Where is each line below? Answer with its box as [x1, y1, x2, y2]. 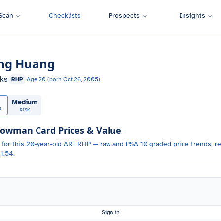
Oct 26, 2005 [63, 76, 98, 83]
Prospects [108, 11, 140, 20]
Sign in [101, 209, 120, 216]
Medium [12, 98, 37, 106]
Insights [179, 11, 205, 20]
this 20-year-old [12, 140, 64, 148]
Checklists [48, 11, 81, 20]
